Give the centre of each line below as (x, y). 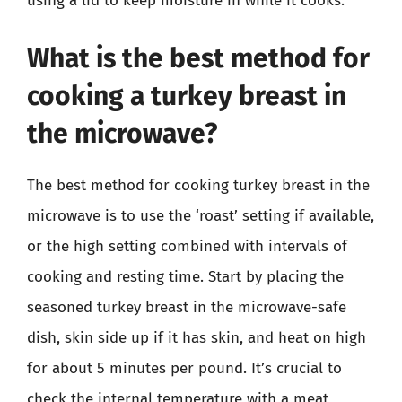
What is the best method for (198, 58)
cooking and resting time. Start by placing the (185, 276)
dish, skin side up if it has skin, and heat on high (197, 337)
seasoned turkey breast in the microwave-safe (187, 307)
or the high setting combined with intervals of (187, 246)
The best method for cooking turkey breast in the (198, 185)
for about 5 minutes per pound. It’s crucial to (184, 368)
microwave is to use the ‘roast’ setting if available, (201, 215)
